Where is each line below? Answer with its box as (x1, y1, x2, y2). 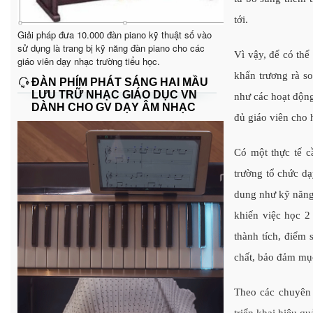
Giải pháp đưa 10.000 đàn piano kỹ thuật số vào (17, 27, 212, 41)
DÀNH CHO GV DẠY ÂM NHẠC (31, 101, 196, 113)
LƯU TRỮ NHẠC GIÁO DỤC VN (31, 88, 197, 101)
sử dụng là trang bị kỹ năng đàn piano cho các (17, 41, 205, 54)
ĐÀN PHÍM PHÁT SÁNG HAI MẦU (31, 75, 208, 88)
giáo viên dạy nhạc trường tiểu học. (17, 54, 160, 68)
